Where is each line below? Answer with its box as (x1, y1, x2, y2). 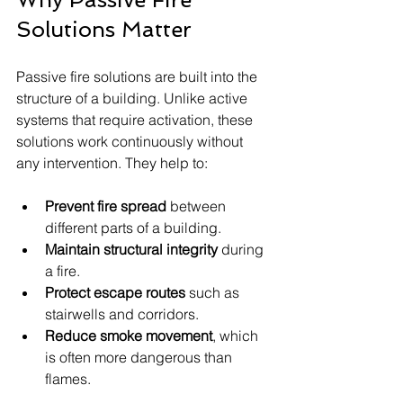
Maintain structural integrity (45, 239, 218, 258)
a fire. (45, 261, 80, 280)
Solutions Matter (16, 15, 192, 42)
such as (185, 282, 243, 301)
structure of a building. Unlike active (16, 88, 251, 107)
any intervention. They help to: (16, 153, 208, 172)
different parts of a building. (45, 218, 221, 237)
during (218, 239, 267, 258)
